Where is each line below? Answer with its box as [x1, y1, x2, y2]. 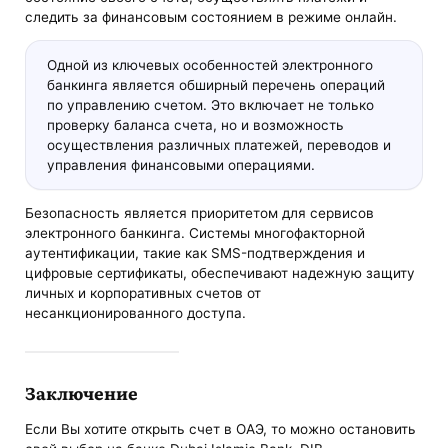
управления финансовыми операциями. [46, 156, 315, 173]
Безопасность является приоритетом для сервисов [25, 205, 375, 222]
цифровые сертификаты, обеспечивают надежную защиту [25, 265, 416, 282]
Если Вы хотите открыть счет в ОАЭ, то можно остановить [25, 421, 417, 438]
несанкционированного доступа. [25, 305, 247, 322]
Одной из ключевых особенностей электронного [46, 56, 373, 73]
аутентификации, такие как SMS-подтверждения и [25, 245, 366, 262]
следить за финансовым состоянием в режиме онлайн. [25, 8, 398, 25]
